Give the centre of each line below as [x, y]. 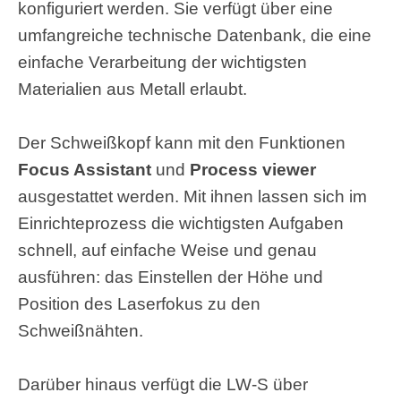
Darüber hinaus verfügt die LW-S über [163, 385]
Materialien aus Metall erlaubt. [132, 90]
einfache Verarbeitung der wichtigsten [162, 63]
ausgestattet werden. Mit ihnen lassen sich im [192, 197]
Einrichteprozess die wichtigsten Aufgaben [181, 224]
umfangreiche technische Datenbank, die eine [195, 36]
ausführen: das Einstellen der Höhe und [171, 277]
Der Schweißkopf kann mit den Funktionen [182, 143]
